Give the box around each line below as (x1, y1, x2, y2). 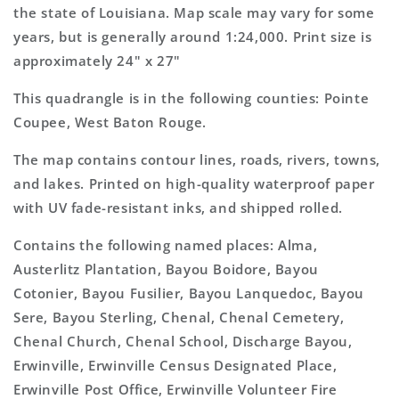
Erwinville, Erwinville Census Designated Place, (13, 356, 338, 374)
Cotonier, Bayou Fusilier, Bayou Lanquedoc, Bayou (13, 284, 364, 302)
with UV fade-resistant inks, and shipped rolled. (13, 199, 343, 216)
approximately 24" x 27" (13, 52, 181, 69)
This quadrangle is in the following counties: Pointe (13, 89, 370, 107)
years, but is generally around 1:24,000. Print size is (13, 28, 372, 45)
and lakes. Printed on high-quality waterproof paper (13, 175, 375, 192)
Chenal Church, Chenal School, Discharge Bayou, (13, 332, 353, 350)
